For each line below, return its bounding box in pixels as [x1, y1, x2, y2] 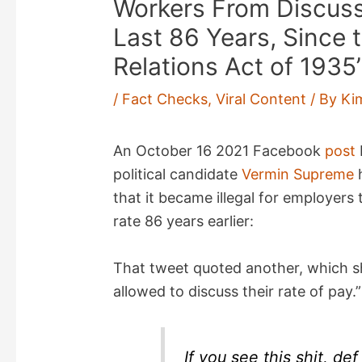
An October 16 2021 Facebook [113, 142, 326, 160]
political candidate [113, 166, 242, 183]
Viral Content [216, 90, 307, 108]
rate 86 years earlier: [113, 213, 255, 230]
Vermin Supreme [242, 166, 355, 183]
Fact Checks [122, 90, 208, 108]
